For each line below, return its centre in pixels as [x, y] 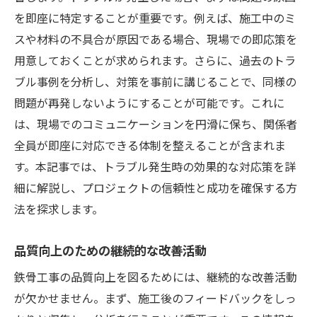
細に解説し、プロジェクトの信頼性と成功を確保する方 [156, 187]
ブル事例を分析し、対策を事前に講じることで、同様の [155, 81]
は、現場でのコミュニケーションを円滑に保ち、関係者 [156, 123]
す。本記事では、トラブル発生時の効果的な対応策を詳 [155, 166]
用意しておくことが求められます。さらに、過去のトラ [155, 60]
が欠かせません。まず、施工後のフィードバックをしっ [155, 298]
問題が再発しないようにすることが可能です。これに [149, 102]
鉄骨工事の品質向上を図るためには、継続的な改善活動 [156, 276]
